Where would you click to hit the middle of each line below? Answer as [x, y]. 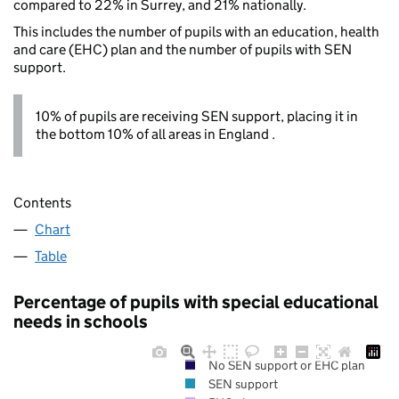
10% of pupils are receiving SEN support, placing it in [197, 117]
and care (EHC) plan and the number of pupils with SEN [183, 50]
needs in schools [81, 321]
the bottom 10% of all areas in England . [155, 134]
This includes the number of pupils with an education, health [196, 32]
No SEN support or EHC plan [286, 365]
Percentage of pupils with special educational [196, 301]
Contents [42, 202]
